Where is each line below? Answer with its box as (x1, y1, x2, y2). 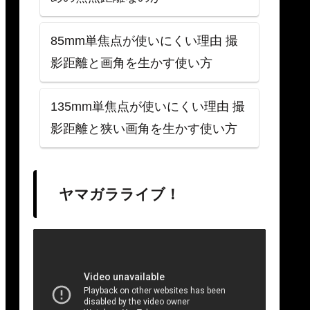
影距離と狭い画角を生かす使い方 (51, 122, 237, 136)
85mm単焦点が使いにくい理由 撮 (51, 34, 238, 48)
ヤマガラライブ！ (59, 185, 180, 202)
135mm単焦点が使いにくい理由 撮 (51, 100, 245, 114)
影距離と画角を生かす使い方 (51, 56, 212, 71)
